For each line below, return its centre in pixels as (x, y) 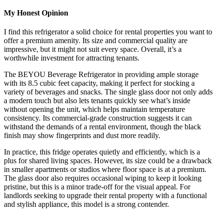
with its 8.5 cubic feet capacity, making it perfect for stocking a (99, 83)
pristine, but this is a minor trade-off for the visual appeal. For (97, 186)
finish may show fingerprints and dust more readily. (82, 135)
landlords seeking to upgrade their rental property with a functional (105, 195)
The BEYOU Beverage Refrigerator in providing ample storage (101, 74)
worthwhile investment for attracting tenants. (72, 58)
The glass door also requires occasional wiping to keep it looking (103, 178)
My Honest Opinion (36, 13)
